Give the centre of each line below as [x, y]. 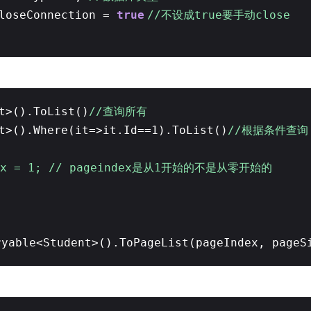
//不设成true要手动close [219, 15]
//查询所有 [118, 111]
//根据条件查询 [268, 130]
